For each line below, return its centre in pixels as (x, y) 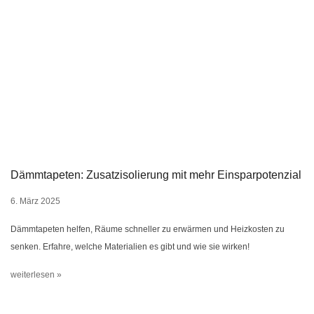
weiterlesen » (36, 274)
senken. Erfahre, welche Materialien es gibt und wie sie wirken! (130, 246)
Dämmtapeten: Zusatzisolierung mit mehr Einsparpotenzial (156, 175)
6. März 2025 (35, 201)
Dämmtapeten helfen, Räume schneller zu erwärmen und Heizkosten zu (148, 229)
